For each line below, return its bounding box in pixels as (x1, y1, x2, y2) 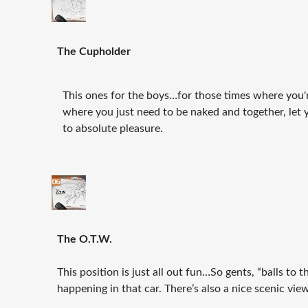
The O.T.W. (57, 234, 112, 245)
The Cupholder (57, 46, 131, 58)
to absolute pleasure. (63, 123, 163, 135)
